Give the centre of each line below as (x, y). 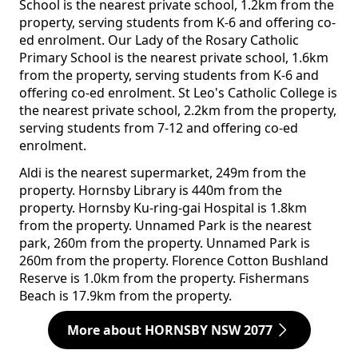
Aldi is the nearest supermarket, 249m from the (163, 173)
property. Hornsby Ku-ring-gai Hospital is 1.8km (163, 208)
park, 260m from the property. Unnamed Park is (165, 243)
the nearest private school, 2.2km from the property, (178, 111)
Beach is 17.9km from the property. (125, 296)
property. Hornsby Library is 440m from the (151, 191)
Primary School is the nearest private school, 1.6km (174, 58)
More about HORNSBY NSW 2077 (169, 330)
